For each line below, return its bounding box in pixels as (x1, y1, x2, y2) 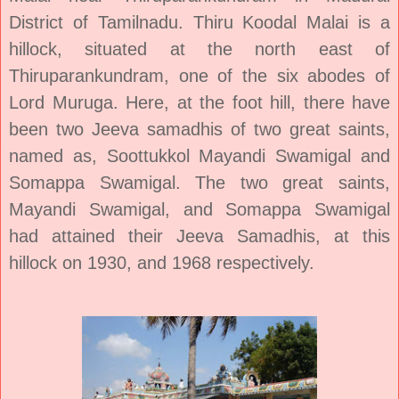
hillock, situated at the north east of (9, 38, 390, 59)
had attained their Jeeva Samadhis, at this (9, 225, 390, 246)
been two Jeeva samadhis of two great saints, (9, 118, 390, 139)
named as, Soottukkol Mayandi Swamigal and (9, 145, 390, 166)
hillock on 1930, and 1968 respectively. (9, 252, 314, 273)
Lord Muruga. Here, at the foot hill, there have (9, 92, 390, 112)
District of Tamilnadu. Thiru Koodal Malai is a (9, 12, 390, 32)
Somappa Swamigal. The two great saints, (9, 172, 390, 192)
